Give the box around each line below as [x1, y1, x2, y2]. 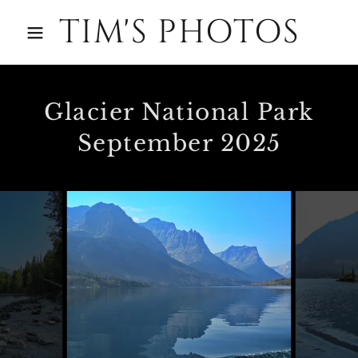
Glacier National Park [44, 98, 314, 126]
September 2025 [77, 129, 281, 157]
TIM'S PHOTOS [58, 10, 300, 54]
